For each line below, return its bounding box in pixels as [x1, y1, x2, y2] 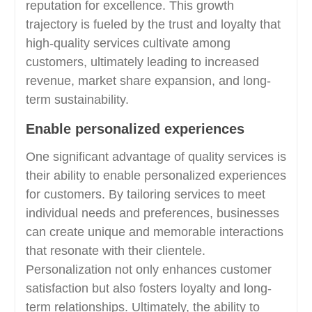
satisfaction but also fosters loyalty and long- [25, 281, 272, 295]
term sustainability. [25, 93, 129, 107]
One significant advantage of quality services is [25, 150, 286, 164]
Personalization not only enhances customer [25, 263, 272, 276]
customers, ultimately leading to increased [25, 55, 259, 69]
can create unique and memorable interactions [25, 225, 283, 239]
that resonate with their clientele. [25, 244, 205, 258]
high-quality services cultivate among [25, 36, 231, 50]
